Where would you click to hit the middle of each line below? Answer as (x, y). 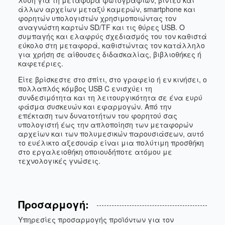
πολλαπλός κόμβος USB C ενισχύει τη (85, 88)
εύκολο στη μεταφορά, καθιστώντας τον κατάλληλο (111, 45)
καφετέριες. (41, 63)
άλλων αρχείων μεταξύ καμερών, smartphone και (107, 9)
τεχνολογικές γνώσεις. (59, 161)
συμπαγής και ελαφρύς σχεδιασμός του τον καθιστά (113, 36)
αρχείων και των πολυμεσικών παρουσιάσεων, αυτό (111, 134)
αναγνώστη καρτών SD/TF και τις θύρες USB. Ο (101, 27)
